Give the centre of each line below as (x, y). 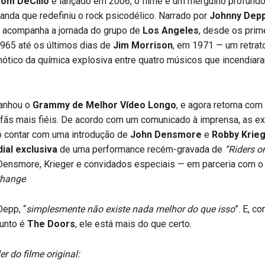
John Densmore (166, 135)
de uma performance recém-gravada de (141, 150)
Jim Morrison (143, 46)
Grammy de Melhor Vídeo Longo (104, 105)
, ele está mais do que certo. (133, 224)
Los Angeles (170, 31)
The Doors (51, 224)
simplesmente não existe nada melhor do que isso (130, 209)
